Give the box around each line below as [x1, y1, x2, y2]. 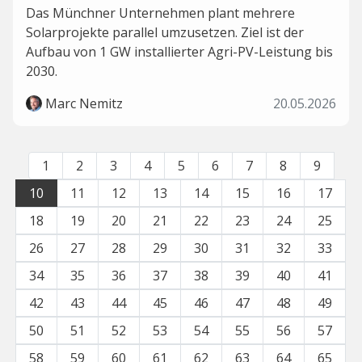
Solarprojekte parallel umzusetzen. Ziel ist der [26, 23, 304, 41]
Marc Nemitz [45, 95, 123, 112]
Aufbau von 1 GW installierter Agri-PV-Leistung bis [26, 43, 333, 61]
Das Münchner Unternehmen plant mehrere [26, 4, 295, 22]
